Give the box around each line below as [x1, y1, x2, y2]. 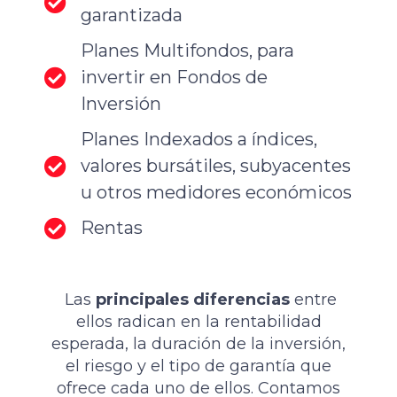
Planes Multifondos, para [81, 40, 295, 62]
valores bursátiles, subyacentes [81, 155, 352, 177]
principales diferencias [96, 290, 290, 310]
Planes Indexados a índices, [81, 128, 318, 151]
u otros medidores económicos [81, 182, 353, 204]
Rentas [81, 217, 144, 239]
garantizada [81, 4, 183, 27]
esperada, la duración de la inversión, [51, 334, 346, 354]
